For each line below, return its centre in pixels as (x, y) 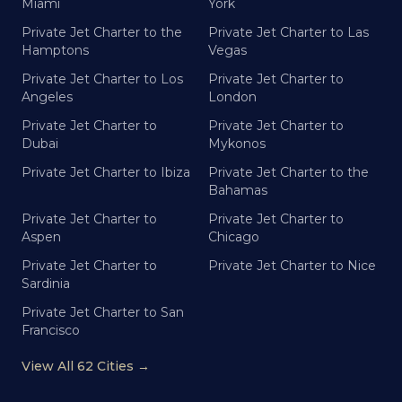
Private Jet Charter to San (103, 312)
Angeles (47, 97)
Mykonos (237, 144)
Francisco (51, 330)
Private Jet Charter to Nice (292, 266)
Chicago (234, 237)
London (232, 97)
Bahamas (238, 190)
